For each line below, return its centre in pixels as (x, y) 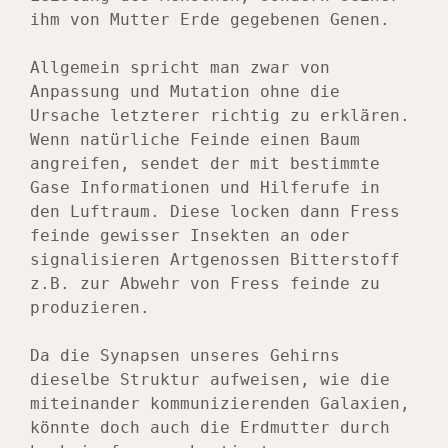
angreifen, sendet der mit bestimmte (205, 164)
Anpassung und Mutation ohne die (185, 92)
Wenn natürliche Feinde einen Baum (195, 140)
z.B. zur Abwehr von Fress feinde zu (205, 284)
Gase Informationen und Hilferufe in (205, 188)
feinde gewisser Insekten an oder (190, 236)
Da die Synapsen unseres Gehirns (185, 356)
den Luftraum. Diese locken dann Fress (215, 212)
